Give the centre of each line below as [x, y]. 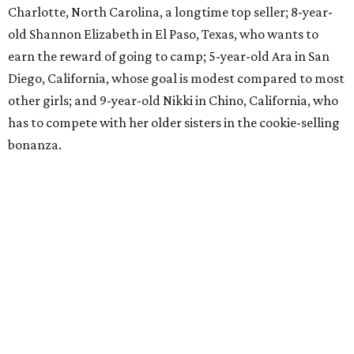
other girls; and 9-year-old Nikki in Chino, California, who [173, 101]
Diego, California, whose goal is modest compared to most [176, 79]
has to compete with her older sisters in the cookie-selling [174, 123]
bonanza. [35, 145]
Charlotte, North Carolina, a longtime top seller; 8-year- [170, 12]
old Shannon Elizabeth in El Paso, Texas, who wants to [163, 34]
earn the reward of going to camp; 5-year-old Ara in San [169, 56]
